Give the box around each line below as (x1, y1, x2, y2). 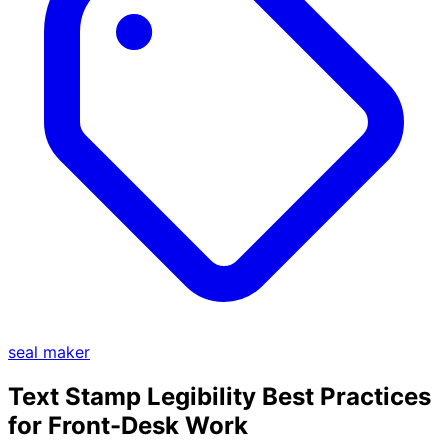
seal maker (8, 342, 90, 363)
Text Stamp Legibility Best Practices (8, 382, 431, 411)
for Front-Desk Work (8, 411, 248, 440)
